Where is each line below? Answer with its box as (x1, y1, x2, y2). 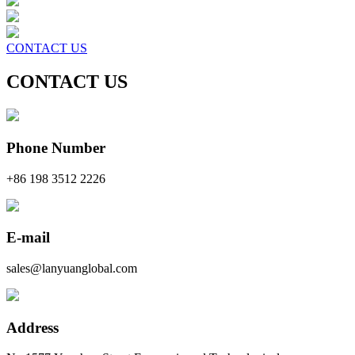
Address (6, 319, 59, 336)
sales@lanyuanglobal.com (6, 261, 137, 275)
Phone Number (6, 139, 105, 156)
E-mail (6, 229, 50, 246)
